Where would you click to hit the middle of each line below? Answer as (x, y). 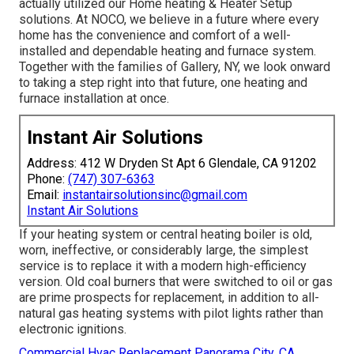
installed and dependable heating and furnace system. (168, 51)
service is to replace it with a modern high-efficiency (163, 266)
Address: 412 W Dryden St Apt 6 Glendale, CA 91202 (172, 164)
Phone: (47, 179)
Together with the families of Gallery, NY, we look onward (175, 67)
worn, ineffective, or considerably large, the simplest (164, 250)
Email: (45, 195)
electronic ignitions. (73, 330)
